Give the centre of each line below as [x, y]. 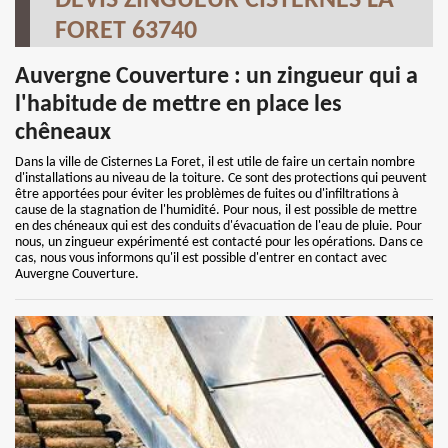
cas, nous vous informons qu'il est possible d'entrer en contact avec [201, 258]
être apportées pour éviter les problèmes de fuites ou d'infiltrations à [207, 194]
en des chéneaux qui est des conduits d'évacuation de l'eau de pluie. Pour [218, 226]
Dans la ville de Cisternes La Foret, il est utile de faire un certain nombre [215, 162]
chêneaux [63, 133]
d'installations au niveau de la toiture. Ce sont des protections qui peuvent [221, 178]
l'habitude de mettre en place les [178, 105]
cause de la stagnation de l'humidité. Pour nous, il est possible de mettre [216, 210]
